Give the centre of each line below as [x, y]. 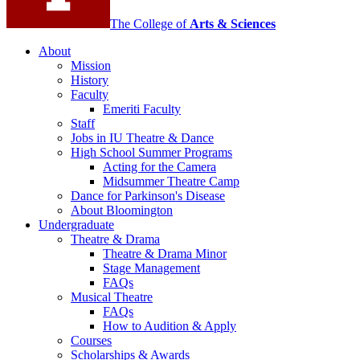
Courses [91, 340]
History [90, 80]
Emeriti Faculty [142, 108]
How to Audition [147, 325]
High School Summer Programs [151, 152]
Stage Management [151, 268]
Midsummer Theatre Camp [171, 181]
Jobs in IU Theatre [119, 137]
